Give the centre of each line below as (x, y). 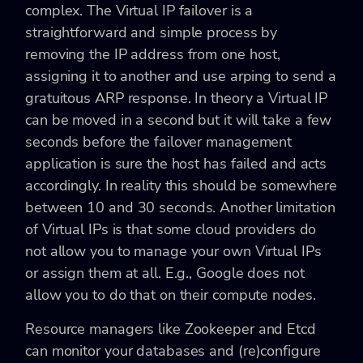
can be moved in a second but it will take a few (179, 120)
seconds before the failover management (159, 141)
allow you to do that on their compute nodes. (171, 295)
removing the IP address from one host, (153, 54)
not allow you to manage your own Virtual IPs (173, 251)
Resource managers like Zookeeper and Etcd (171, 329)
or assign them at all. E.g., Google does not (165, 273)
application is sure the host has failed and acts (176, 163)
